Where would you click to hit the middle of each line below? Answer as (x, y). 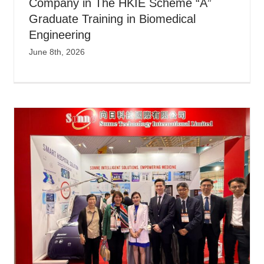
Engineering (60, 34)
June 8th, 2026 (57, 52)
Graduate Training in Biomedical (113, 19)
